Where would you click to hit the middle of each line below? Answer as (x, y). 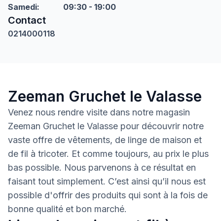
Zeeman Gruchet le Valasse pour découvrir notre (106, 126)
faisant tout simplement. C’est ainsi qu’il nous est (107, 181)
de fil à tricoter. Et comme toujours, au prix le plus (108, 154)
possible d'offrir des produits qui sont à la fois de (108, 195)
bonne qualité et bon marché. (67, 209)
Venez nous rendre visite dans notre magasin (99, 112)
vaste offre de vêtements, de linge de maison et (105, 140)
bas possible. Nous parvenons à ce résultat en (102, 167)
